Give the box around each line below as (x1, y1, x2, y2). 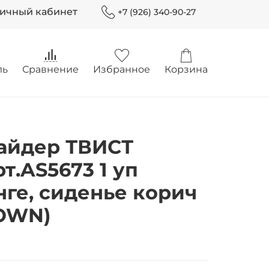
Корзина (165, 64, 208, 76)
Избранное (93, 64, 150, 76)
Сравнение (22, 64, 79, 76)
